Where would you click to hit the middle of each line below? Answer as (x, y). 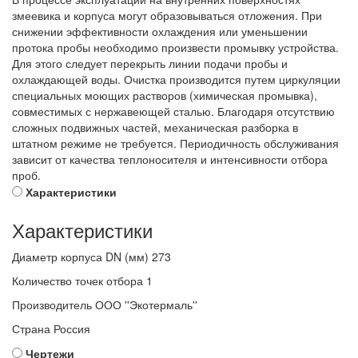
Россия (72, 329)
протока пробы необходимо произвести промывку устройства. (175, 48)
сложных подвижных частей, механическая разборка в (155, 127)
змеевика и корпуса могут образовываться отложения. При (167, 16)
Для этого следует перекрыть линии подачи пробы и (150, 64)
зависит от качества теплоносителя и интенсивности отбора (170, 159)
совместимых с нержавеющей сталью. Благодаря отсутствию (173, 111)
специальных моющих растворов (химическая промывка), (165, 95)
